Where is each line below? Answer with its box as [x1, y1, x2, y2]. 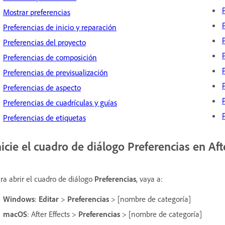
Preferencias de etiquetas [3, 112, 86, 123]
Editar [39, 194, 59, 204]
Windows [3, 194, 35, 204]
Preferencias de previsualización [3, 67, 108, 77]
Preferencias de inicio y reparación [3, 22, 117, 32]
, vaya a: [136, 174, 163, 184]
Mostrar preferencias [3, 7, 70, 17]
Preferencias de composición [3, 52, 97, 62]
